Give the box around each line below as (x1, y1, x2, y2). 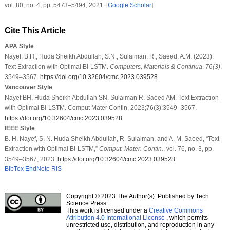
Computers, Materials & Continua (109, 63, 202, 70)
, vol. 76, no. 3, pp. (163, 145, 214, 152)
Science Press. (66, 199, 108, 207)
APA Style (4, 42, 34, 50)
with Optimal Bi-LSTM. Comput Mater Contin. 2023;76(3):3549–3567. (4, 104, 197, 111)
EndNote (25, 165, 50, 172)
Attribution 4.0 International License (66, 214, 165, 221)
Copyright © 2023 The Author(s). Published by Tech (66, 192, 209, 200)
